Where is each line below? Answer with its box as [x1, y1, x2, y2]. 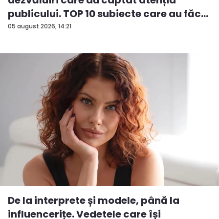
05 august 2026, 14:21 [8, 22, 71, 30]
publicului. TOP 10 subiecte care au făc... [8, 6, 208, 21]
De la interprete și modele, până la [8, 193, 179, 207]
